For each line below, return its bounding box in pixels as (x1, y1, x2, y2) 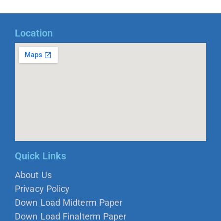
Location (15, 27, 53, 39)
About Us (15, 170, 52, 181)
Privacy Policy (15, 184, 70, 194)
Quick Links (15, 150, 66, 162)
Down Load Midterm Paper (15, 197, 123, 208)
